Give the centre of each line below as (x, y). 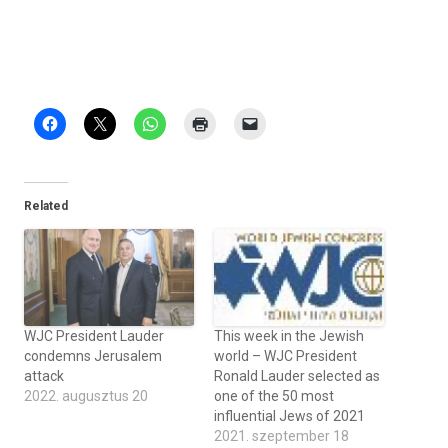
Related (46, 206)
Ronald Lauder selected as (297, 376)
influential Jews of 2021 (289, 416)
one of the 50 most (274, 396)
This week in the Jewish (289, 336)
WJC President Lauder (94, 336)
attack (44, 376)
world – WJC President (285, 356)
